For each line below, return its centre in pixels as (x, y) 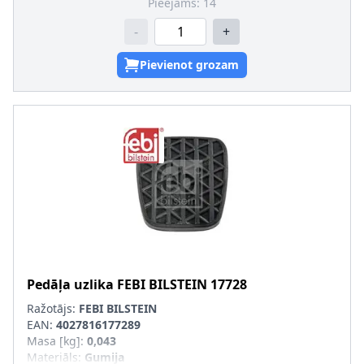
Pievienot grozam (189, 65)
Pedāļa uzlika (70, 284)
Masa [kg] (54, 341)
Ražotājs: (53, 308)
